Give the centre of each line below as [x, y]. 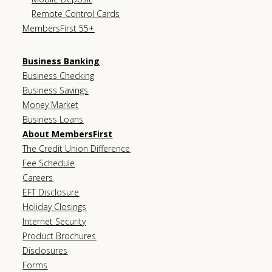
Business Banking [61, 61]
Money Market [51, 105]
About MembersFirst [68, 134]
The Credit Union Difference [76, 149]
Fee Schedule [49, 163]
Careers [38, 178]
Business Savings [56, 90]
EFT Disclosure [51, 192]
